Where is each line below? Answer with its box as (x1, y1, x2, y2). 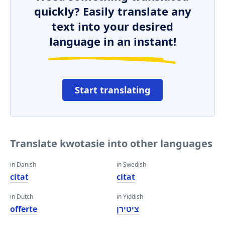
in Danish (10, 160, 36, 169)
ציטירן (117, 203, 139, 214)
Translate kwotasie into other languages (10, 137, 212, 150)
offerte (10, 203, 37, 214)
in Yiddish (117, 192, 143, 201)
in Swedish (117, 160, 146, 169)
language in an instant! (49, 34, 176, 49)
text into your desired (52, 19, 173, 34)
